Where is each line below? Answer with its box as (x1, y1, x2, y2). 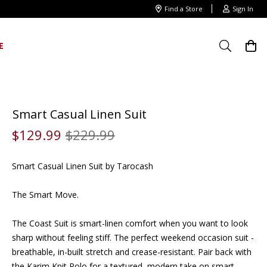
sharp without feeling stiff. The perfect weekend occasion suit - (11, 231, 254, 243)
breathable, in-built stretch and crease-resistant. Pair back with (11, 246, 252, 257)
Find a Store (164, 4, 203, 13)
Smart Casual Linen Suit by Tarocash (11, 160, 153, 172)
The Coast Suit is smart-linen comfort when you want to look (11, 217, 248, 229)
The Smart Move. (11, 188, 79, 200)
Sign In (232, 4, 253, 13)
